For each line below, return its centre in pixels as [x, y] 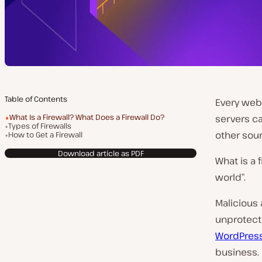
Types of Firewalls [40, 126]
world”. [230, 177]
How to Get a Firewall [45, 135]
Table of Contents [36, 99]
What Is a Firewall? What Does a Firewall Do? [87, 117]
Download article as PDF [101, 153]
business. [237, 252]
